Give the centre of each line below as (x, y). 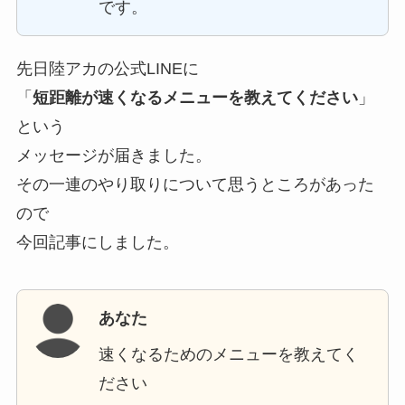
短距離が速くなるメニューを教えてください (195, 98)
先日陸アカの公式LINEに (107, 69)
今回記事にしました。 (97, 243)
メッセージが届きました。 (113, 156)
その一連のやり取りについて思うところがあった (195, 185)
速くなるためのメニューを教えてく (228, 355)
